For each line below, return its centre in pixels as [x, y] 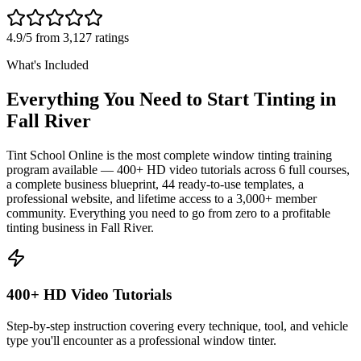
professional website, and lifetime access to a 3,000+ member [162, 199]
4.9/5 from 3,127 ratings [68, 38]
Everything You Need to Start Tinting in [171, 100]
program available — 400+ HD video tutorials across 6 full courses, [178, 170]
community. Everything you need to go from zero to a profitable [168, 214]
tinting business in [54, 228]
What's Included [48, 65]
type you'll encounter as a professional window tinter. [141, 340]
